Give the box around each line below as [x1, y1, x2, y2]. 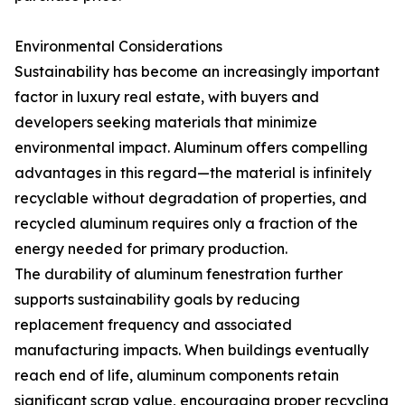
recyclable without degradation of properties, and [14, 189, 367, 207]
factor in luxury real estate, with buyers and [14, 88, 319, 106]
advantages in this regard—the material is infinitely [14, 164, 372, 182]
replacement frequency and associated [14, 316, 292, 334]
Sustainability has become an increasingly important [14, 62, 380, 80]
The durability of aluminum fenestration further [14, 265, 343, 283]
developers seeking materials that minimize [14, 113, 317, 131]
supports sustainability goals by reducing [14, 290, 300, 308]
